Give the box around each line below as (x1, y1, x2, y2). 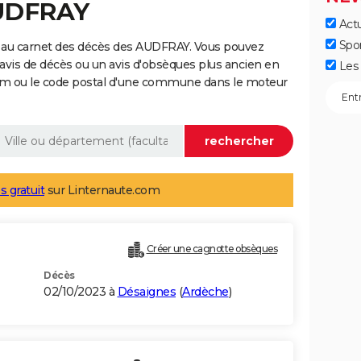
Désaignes (117, 284, 176, 300)
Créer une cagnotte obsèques (146, 243, 277, 255)
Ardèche (182, 284, 229, 300)
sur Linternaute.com (44, 183, 160, 198)
